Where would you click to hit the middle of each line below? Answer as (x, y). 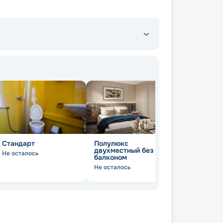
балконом (111, 158)
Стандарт (18, 144)
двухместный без (124, 151)
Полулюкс (111, 144)
